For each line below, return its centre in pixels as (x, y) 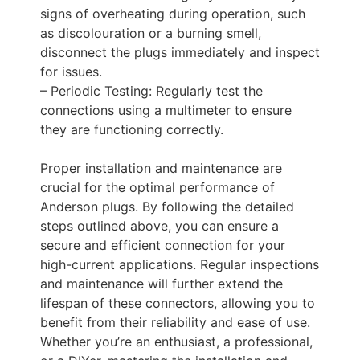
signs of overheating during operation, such (173, 14)
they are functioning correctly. (132, 129)
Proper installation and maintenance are (161, 168)
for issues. (71, 72)
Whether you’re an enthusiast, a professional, (176, 342)
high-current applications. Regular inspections (180, 264)
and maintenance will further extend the (162, 284)
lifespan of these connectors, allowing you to (178, 303)
